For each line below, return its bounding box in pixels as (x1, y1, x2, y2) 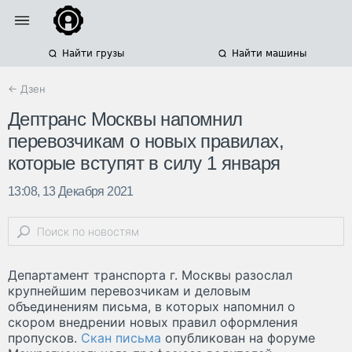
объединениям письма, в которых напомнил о (8, 299, 295, 315)
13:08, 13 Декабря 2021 (8, 185, 134, 199)
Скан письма (81, 330, 161, 346)
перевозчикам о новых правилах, (8, 130, 284, 152)
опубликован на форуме (161, 330, 315, 346)
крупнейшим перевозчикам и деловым (8, 283, 251, 299)
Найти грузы (61, 48, 124, 59)
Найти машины (231, 48, 306, 59)
